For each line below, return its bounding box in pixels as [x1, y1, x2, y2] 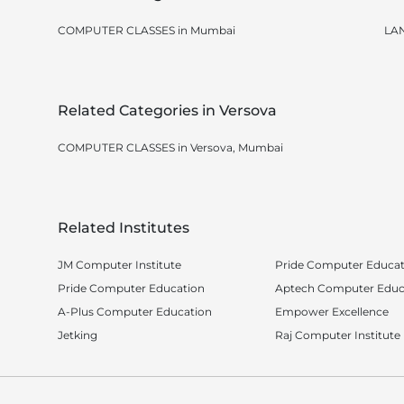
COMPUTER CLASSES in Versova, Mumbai [58, 141, 283, 154]
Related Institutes [58, 219, 189, 236]
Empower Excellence [274, 305, 389, 318]
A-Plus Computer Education [58, 305, 212, 318]
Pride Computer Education [58, 281, 205, 295]
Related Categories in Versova [58, 102, 277, 119]
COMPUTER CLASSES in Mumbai [58, 23, 235, 37]
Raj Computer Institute [274, 328, 400, 342]
